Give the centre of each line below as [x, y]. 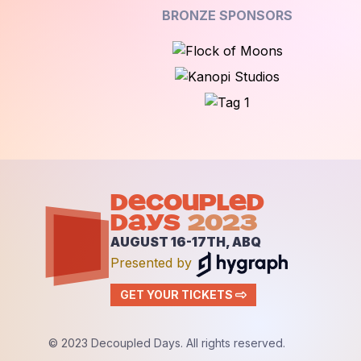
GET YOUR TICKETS [176, 295]
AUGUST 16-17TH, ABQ [186, 242]
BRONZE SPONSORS [227, 15]
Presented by [153, 263]
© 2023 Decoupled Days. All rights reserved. [167, 343]
